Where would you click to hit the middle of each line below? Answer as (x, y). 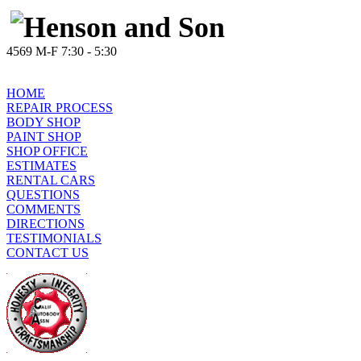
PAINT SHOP (44, 137)
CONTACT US (48, 253)
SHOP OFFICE (47, 151)
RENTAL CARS (51, 180)
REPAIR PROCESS (60, 108)
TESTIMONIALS (54, 238)
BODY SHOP (44, 122)
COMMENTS (44, 209)
